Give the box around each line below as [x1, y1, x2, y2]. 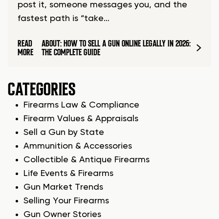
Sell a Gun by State [23, 128, 104, 137]
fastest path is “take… [18, 14, 109, 23]
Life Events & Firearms [23, 169, 113, 178]
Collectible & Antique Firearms [23, 155, 150, 165]
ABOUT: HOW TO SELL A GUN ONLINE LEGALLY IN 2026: [41, 38, 191, 49]
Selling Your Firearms [23, 197, 109, 206]
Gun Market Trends [23, 183, 103, 192]
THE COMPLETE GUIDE [41, 47, 100, 58]
